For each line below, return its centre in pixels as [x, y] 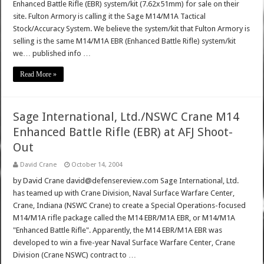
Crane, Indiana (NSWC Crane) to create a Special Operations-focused [130, 206]
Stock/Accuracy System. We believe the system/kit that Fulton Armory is [132, 29]
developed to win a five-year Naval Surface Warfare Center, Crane [124, 243]
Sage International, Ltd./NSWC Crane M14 [126, 117]
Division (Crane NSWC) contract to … [75, 255]
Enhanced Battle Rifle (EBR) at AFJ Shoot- [123, 132]
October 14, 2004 [97, 165]
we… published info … [52, 54]
